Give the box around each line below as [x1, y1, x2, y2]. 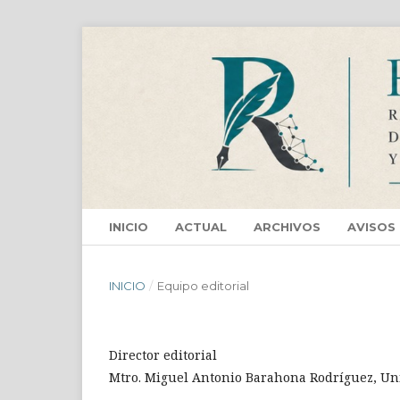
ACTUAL [175, 220, 227, 235]
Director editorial [109, 346, 217, 364]
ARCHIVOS [254, 220, 321, 235]
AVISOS [347, 220, 396, 235]
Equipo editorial [156, 279, 249, 294]
